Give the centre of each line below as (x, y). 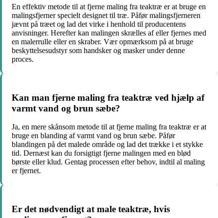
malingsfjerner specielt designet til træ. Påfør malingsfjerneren (106, 15)
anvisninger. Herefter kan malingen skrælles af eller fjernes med (109, 33)
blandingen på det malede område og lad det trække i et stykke (107, 145)
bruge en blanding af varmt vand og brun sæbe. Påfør (93, 136)
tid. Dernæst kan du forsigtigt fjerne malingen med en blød (101, 153)
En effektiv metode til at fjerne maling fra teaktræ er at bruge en (109, 6)
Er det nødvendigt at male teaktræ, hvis (91, 209)
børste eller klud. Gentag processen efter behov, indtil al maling (108, 162)
